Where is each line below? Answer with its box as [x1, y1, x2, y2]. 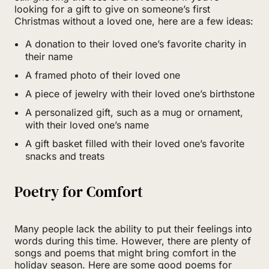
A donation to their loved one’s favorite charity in [25, 37, 246, 50]
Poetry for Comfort [14, 181, 143, 202]
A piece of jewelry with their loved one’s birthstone [25, 87, 255, 100]
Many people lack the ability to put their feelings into [14, 222, 252, 235]
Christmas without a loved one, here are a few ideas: [14, 14, 253, 27]
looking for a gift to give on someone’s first [14, 2, 210, 15]
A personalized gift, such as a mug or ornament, [25, 106, 243, 118]
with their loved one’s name [25, 118, 149, 131]
